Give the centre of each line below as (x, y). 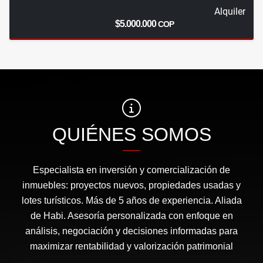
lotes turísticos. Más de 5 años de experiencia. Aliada (131, 201)
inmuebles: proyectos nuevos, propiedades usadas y (131, 186)
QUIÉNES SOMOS (131, 135)
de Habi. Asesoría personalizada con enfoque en (131, 216)
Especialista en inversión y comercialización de (131, 170)
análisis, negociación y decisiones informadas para (131, 231)
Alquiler (230, 12)
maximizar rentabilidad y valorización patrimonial (131, 247)
